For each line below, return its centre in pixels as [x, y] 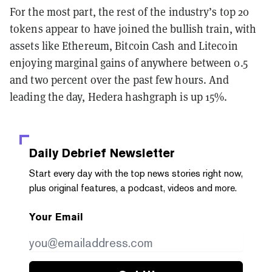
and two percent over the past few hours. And [120, 80]
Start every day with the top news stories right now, [136, 173]
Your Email [56, 217]
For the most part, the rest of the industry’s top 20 [130, 12]
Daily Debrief [68, 153]
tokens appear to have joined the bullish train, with [133, 29]
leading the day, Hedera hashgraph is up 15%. [119, 97]
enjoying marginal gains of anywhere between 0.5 [129, 63]
